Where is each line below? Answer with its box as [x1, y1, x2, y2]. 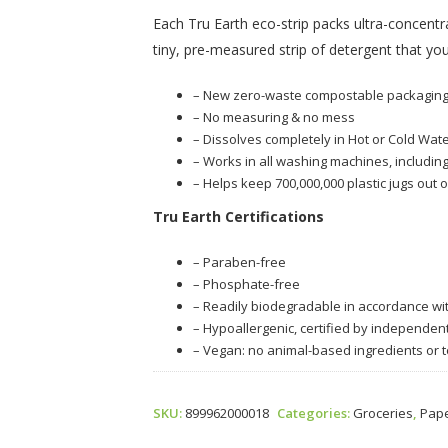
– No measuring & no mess [193, 108, 356, 126]
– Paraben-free [193, 253, 287, 271]
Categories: [277, 404, 354, 422]
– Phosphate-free [193, 275, 301, 293]
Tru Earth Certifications [153, 207, 325, 226]
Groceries [353, 404, 414, 422]
